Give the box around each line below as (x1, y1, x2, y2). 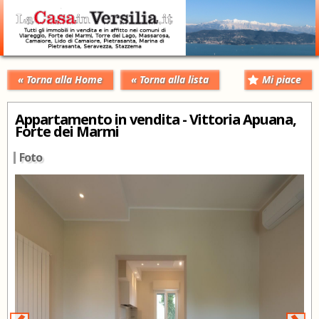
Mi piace (262, 72, 301, 86)
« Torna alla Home (18, 72, 103, 86)
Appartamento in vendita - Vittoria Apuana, (15, 109, 296, 129)
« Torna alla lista (131, 72, 209, 86)
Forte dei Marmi (15, 121, 119, 141)
